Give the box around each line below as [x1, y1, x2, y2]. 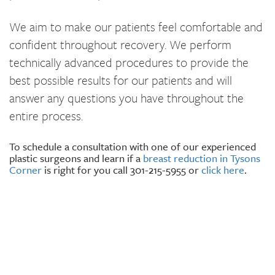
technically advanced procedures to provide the [9, 53, 249, 71]
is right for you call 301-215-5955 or [42, 162, 201, 177]
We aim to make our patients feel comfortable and [9, 18, 263, 36]
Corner [9, 162, 42, 177]
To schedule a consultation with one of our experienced [9, 139, 256, 154]
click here [201, 162, 244, 177]
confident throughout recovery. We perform [9, 36, 231, 53]
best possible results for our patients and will [9, 71, 232, 89]
